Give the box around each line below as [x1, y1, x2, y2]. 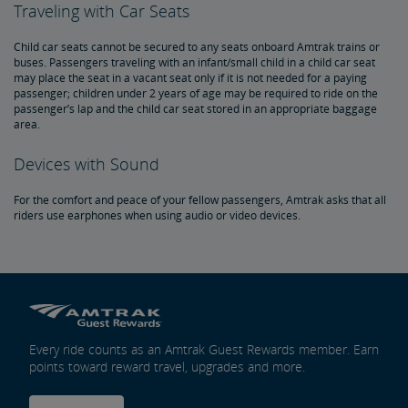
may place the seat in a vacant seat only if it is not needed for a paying [14, 70, 367, 86]
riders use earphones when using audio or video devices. [14, 208, 301, 223]
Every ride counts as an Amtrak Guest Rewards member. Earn [29, 340, 379, 358]
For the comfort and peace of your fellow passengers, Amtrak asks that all [14, 192, 386, 208]
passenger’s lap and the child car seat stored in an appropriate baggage [14, 101, 377, 117]
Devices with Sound [14, 153, 159, 175]
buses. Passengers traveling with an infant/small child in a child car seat [14, 55, 375, 70]
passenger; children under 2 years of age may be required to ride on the [14, 86, 378, 101]
